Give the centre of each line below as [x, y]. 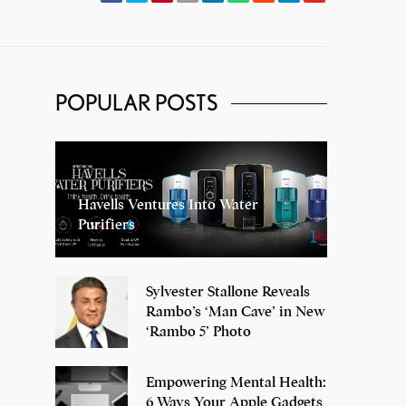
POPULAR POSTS [136, 103]
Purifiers [106, 224]
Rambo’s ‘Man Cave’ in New [236, 311]
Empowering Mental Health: [236, 382]
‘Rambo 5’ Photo [198, 331]
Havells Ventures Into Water [168, 204]
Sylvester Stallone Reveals [228, 291]
